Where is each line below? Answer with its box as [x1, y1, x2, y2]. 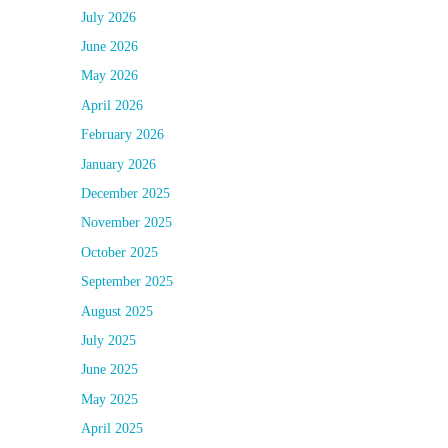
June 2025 [81, 362, 138, 378]
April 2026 [81, 97, 143, 113]
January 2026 [81, 156, 156, 172]
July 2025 [81, 332, 136, 348]
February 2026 [81, 127, 164, 143]
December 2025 [81, 186, 170, 201]
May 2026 [81, 68, 138, 84]
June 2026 [81, 39, 138, 55]
